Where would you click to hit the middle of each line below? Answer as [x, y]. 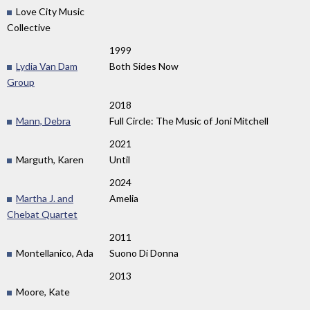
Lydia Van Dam [47, 66]
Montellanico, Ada [54, 253]
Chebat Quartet [42, 215]
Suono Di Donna [144, 253]
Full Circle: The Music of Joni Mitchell [189, 121]
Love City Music [49, 12]
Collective [29, 28]
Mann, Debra [43, 121]
